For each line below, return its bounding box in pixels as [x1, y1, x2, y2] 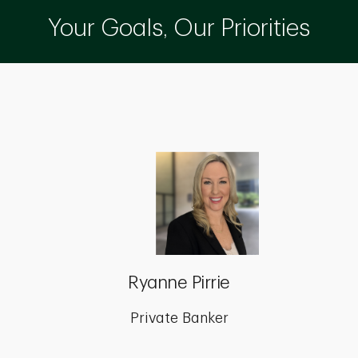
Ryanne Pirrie [128, 274, 230, 292]
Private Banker [129, 311, 229, 325]
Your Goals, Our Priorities [48, 16, 310, 40]
